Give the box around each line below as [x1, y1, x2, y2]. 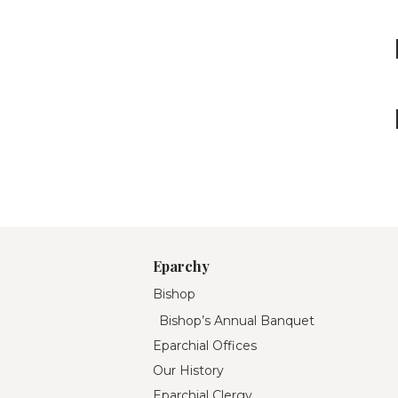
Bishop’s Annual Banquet [159, 312, 314, 329]
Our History [153, 362, 224, 378]
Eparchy [153, 256, 210, 275]
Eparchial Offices [153, 337, 257, 354]
